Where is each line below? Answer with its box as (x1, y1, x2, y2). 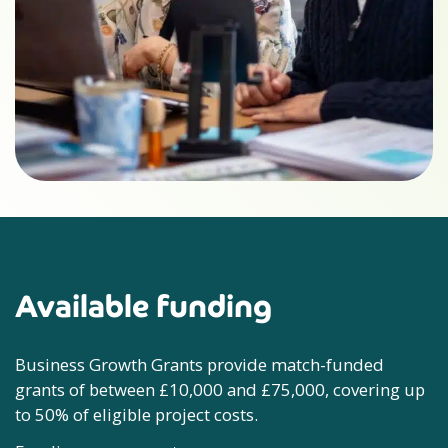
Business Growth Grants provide (15, 353, 267, 376)
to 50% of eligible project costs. (15, 403, 258, 426)
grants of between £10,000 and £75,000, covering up (15, 378, 425, 401)
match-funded (267, 353, 384, 376)
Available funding (15, 287, 272, 326)
